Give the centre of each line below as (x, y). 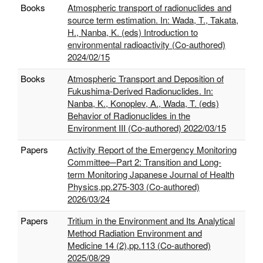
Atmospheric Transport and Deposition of (146, 78)
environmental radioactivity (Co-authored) (146, 44)
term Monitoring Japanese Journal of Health (151, 174)
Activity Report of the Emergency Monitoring (152, 149)
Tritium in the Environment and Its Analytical (151, 220)
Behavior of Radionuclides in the (129, 115)
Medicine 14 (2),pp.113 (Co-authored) (139, 245)
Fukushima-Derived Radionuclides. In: (140, 91)
